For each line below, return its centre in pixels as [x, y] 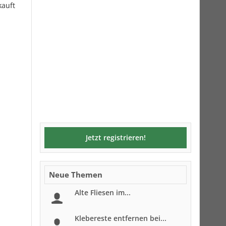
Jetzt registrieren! [116, 137]
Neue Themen [76, 175]
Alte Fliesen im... [103, 192]
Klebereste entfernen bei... [121, 218]
